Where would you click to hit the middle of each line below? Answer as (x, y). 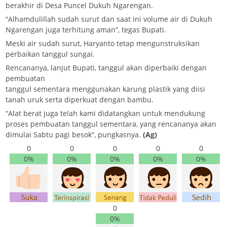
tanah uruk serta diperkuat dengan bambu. (80, 99)
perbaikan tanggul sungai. (50, 54)
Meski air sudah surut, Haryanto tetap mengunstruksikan (103, 43)
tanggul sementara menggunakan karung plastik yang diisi (105, 89)
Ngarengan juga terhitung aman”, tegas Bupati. (86, 29)
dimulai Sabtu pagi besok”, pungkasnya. (74, 134)
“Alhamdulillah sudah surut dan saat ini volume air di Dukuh (109, 19)
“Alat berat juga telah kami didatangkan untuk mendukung (105, 113)
